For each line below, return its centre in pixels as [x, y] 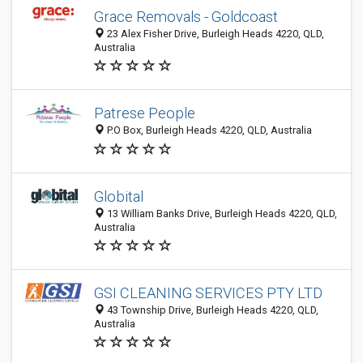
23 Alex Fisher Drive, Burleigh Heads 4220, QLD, [214, 34]
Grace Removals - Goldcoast [186, 17]
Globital [119, 196]
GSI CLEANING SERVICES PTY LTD [208, 293]
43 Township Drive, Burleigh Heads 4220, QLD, [211, 310]
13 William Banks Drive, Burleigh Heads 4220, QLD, [221, 214]
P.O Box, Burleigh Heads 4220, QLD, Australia [208, 130]
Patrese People [145, 113]
